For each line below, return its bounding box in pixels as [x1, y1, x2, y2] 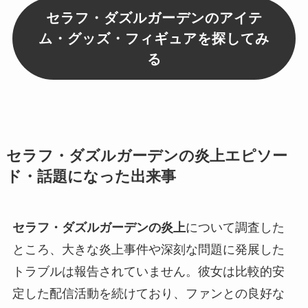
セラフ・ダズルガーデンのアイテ [45, 10, 263, 26]
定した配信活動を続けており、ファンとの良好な [12, 287, 285, 301]
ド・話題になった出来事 [5, 168, 176, 186]
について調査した [185, 221, 285, 235]
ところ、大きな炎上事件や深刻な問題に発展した [12, 243, 285, 257]
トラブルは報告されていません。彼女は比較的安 [12, 265, 285, 279]
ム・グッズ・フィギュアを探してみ [38, 31, 269, 47]
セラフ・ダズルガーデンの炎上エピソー [5, 148, 287, 165]
